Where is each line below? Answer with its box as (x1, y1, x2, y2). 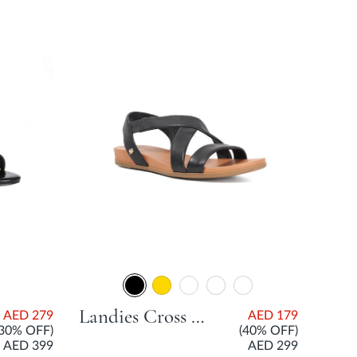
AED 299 (248, 339, 298, 353)
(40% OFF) (239, 324, 298, 338)
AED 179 (248, 309, 298, 323)
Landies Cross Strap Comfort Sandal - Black (191, 304, 205, 329)
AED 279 (3, 309, 53, 323)
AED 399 (3, 339, 53, 353)
